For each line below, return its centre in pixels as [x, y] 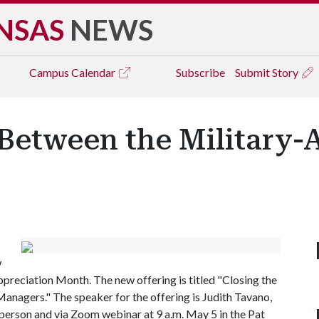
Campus [50, 72]
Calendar [94, 72]
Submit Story [268, 72]
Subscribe [200, 72]
